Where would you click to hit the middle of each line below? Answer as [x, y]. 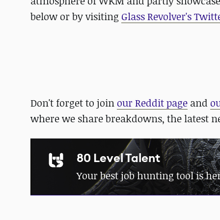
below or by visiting [76, 16]
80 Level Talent [118, 158]
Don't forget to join [74, 103]
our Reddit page [152, 103]
